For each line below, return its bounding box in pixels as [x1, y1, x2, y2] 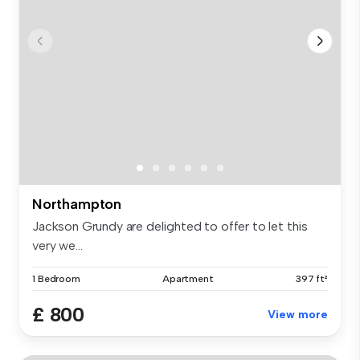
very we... [32, 237, 83, 253]
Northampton [32, 194, 122, 213]
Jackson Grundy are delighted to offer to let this [32, 218, 309, 234]
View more [268, 307, 328, 321]
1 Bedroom [32, 272, 80, 284]
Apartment [162, 272, 214, 284]
